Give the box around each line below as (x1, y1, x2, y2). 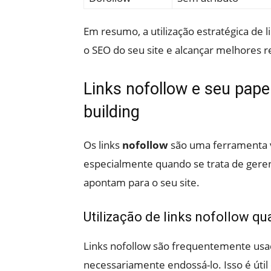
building (83, 102, 140, 122)
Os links (83, 137, 122, 152)
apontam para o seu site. (83, 175, 200, 189)
